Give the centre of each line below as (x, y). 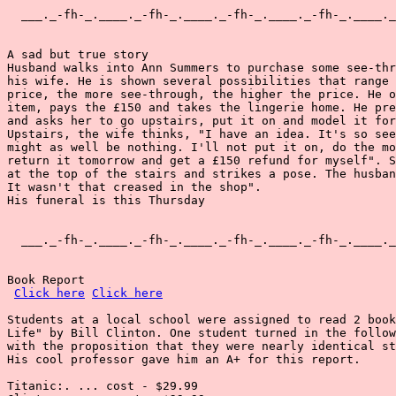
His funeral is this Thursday (106, 200)
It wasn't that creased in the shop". (134, 187)
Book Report (46, 280)
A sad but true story (78, 54)
